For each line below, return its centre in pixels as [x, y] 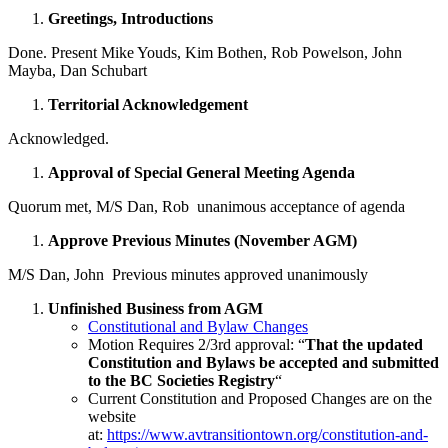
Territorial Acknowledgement [148, 104]
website [112, 416]
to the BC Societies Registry [181, 380]
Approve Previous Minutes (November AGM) [202, 240]
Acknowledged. [58, 138]
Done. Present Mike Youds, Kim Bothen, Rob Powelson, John [205, 52]
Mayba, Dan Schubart [77, 70]
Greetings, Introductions [130, 18]
